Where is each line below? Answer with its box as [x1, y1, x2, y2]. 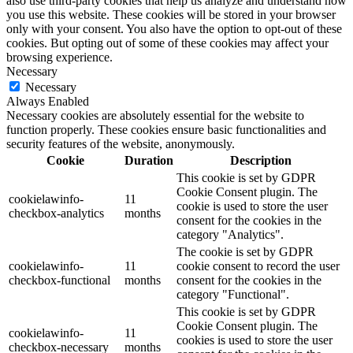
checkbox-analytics [9, 206, 104, 221]
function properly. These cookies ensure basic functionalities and [6, 123, 326, 137]
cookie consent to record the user [176, 259, 340, 273]
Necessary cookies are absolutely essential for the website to [6, 109, 304, 123]
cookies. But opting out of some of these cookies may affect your [6, 36, 329, 50]
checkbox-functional [9, 273, 110, 288]
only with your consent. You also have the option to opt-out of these [6, 22, 342, 36]
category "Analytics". [176, 228, 284, 242]
